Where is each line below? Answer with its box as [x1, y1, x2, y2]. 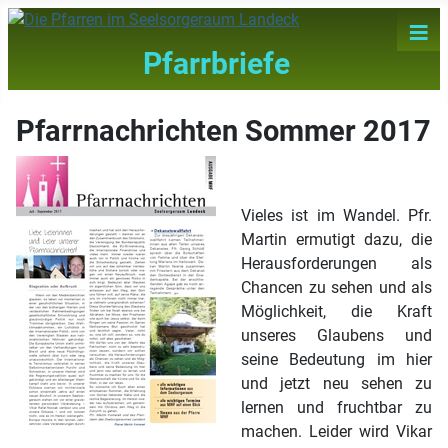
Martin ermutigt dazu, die [241, 230, 432, 250]
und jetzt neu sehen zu [241, 374, 432, 394]
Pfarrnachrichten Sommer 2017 [16, 114, 431, 149]
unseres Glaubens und [241, 326, 432, 346]
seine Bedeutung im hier [241, 350, 432, 370]
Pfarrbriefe [143, 46, 291, 81]
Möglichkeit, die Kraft [241, 302, 432, 322]
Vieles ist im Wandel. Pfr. [241, 206, 432, 226]
